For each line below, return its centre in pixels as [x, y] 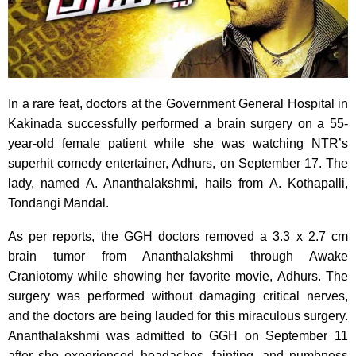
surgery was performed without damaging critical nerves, [178, 296]
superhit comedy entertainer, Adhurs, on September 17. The [178, 163]
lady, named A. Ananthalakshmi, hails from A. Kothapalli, [178, 183]
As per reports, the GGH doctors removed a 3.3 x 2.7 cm [178, 236]
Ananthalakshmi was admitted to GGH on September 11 [178, 335]
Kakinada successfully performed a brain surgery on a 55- [178, 123]
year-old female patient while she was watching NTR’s [178, 143]
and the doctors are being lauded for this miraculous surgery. [178, 315]
